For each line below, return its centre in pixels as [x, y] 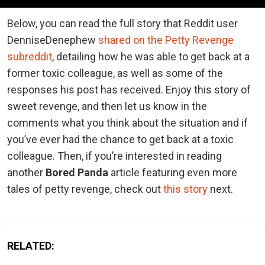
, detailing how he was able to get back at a [151, 56]
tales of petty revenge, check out [85, 189]
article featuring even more [173, 172]
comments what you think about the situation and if [127, 122]
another [26, 172]
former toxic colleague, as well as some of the [115, 73]
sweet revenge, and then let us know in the [107, 106]
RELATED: [31, 245]
